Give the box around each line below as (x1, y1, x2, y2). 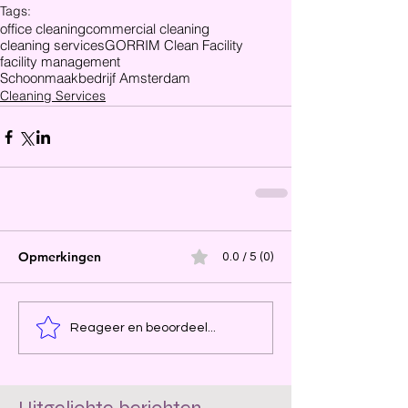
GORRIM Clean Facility (105, 36, 243, 54)
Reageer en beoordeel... (70, 321, 216, 334)
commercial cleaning (86, 20, 209, 37)
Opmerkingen (18, 249, 101, 265)
